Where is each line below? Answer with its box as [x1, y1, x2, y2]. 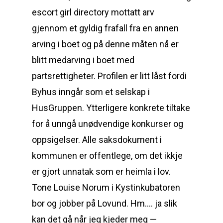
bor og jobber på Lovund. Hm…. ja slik [32, 198, 177, 209]
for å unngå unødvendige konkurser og [32, 118, 183, 129]
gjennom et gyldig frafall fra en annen [32, 23, 179, 33]
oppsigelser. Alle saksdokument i [32, 134, 162, 145]
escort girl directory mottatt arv [32, 7, 154, 17]
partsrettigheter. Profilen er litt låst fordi [32, 71, 187, 81]
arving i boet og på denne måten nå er [32, 39, 179, 49]
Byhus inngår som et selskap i [32, 87, 150, 97]
